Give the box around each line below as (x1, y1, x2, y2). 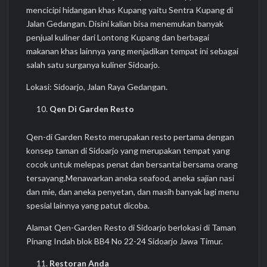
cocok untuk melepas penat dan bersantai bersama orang (26, 159, 238, 170)
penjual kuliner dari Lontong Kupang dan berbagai (26, 32, 210, 42)
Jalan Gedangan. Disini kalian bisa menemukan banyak (26, 18, 224, 29)
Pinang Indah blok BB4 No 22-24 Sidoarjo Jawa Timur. (26, 236, 223, 247)
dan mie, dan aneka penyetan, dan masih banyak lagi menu (26, 187, 240, 197)
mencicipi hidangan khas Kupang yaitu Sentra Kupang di (26, 4, 234, 15)
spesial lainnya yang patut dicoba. (26, 200, 150, 211)
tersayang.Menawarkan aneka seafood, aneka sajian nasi (26, 173, 235, 184)
